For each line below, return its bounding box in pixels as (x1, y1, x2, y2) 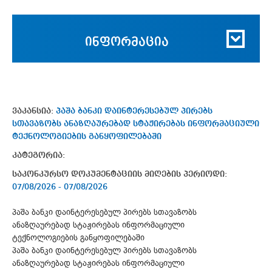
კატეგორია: (12, 151, 65, 160)
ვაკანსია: (12, 106, 56, 115)
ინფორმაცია (85, 36, 169, 49)
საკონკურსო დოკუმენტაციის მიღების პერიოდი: (12, 169, 227, 178)
